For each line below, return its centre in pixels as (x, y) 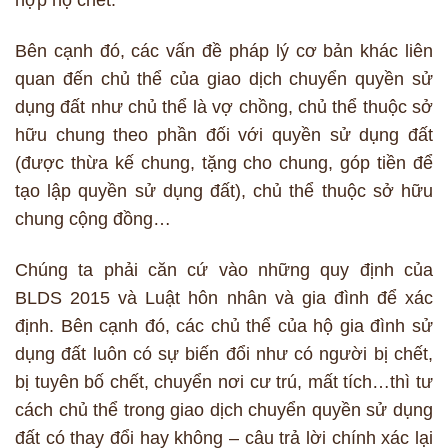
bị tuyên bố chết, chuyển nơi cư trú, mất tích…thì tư (224, 382)
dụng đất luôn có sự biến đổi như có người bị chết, (224, 354)
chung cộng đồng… (93, 219)
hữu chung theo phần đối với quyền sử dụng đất (224, 135)
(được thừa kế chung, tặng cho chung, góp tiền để (224, 163)
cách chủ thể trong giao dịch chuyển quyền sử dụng (224, 410)
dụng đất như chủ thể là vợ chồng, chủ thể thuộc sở (224, 107)
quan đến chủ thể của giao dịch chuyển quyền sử (224, 79)
